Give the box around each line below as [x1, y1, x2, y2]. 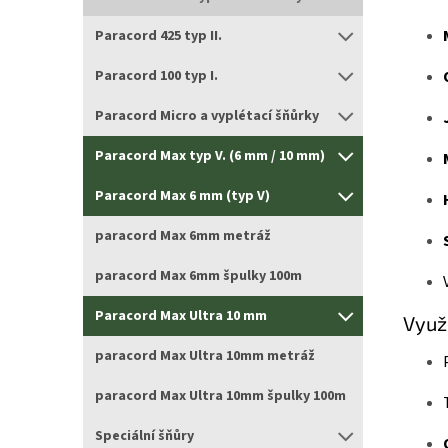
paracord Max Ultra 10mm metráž [95, 346, 315, 366]
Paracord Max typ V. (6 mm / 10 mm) [95, 146, 325, 166]
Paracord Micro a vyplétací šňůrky [95, 106, 319, 126]
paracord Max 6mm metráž [95, 226, 271, 246]
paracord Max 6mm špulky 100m [95, 266, 302, 286]
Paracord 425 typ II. [95, 26, 222, 46]
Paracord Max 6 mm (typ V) [95, 186, 270, 206]
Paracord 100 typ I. [95, 66, 218, 86]
